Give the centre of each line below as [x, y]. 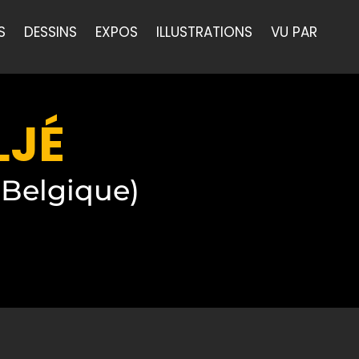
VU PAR [294, 32]
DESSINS [50, 32]
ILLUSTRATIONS [204, 32]
